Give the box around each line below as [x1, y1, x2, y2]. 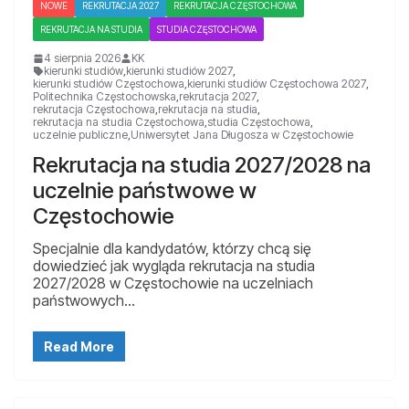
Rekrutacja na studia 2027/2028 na [33, 152, 371, 179]
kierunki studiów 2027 [126, 64, 233, 79]
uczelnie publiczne [33, 128, 128, 142]
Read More [44, 339, 114, 355]
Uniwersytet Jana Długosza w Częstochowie [131, 128, 353, 142]
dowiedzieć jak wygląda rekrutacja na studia [33, 257, 315, 276]
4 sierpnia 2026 [44, 51, 121, 66]
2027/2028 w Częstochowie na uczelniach [33, 274, 313, 293]
